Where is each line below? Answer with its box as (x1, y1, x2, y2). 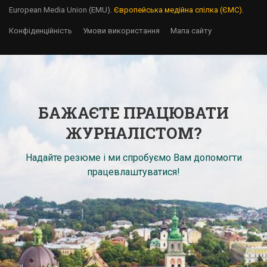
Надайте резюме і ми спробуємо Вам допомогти (25, 152, 242, 163)
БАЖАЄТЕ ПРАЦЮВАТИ (38, 103, 229, 123)
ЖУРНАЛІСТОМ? (65, 123, 202, 143)
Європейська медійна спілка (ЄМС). (114, 5, 244, 14)
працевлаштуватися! (87, 166, 180, 178)
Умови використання (83, 26, 160, 35)
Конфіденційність (9, 26, 72, 35)
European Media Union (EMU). (9, 5, 112, 14)
